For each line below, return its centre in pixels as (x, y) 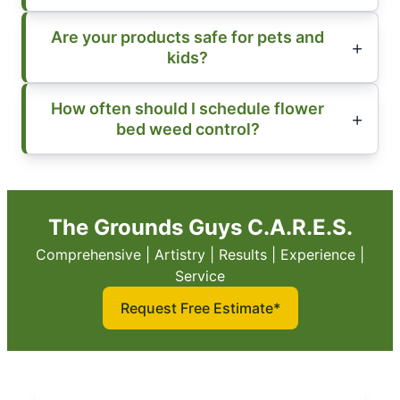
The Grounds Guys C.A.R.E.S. (200, 228)
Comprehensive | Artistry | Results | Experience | (200, 255)
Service (200, 276)
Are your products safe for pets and (187, 37)
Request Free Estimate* (200, 308)
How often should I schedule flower (187, 109)
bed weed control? (187, 129)
